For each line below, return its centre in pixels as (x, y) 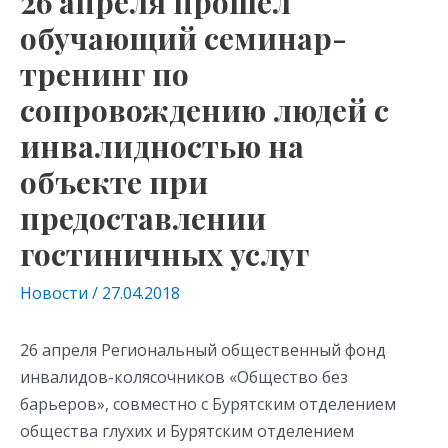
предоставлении (143, 218)
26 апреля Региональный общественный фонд (203, 350)
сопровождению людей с (204, 110)
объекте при (114, 182)
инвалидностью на (162, 146)
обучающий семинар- (183, 38)
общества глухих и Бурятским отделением (187, 431)
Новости (54, 293)
